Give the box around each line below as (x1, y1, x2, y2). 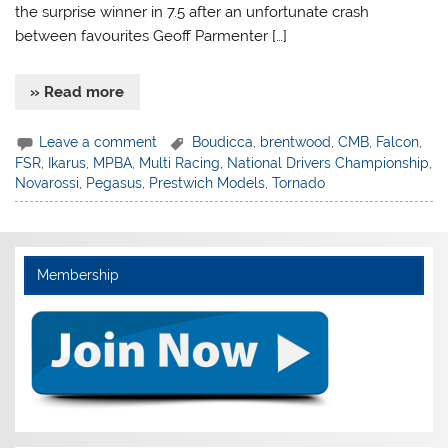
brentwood (260, 133, 332, 150)
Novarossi (15, 175, 80, 192)
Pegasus (86, 175, 143, 192)
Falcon (376, 133, 420, 150)
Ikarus (48, 155, 87, 172)
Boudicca (192, 133, 254, 150)
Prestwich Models (149, 175, 266, 192)
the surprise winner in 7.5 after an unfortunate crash (15, 2, 370, 21)
